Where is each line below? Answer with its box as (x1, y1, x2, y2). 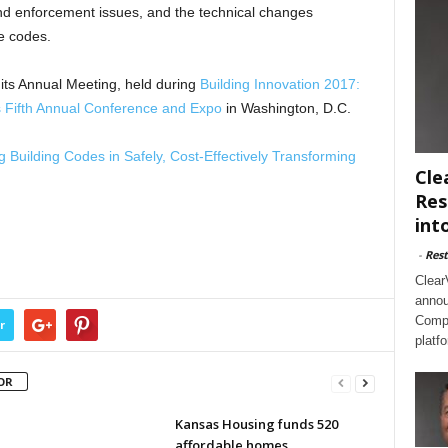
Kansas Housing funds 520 (174, 415, 338, 433)
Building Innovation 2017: (199, 76, 360, 92)
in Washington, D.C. (221, 100, 351, 116)
